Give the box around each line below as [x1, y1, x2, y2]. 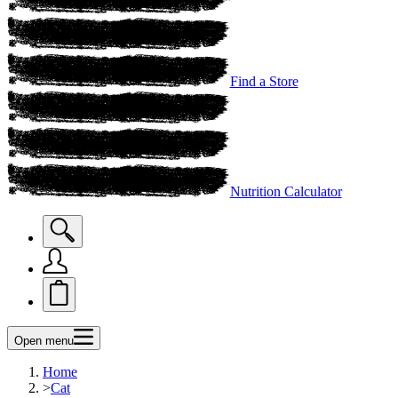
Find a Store [229, 74, 298, 90]
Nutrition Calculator [229, 184, 342, 200]
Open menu [14, 333, 74, 347]
